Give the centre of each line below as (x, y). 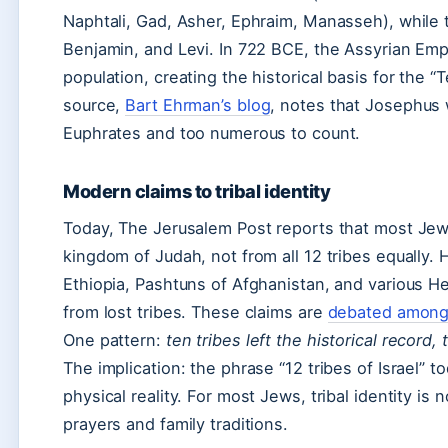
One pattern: (114, 340)
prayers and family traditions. (175, 424)
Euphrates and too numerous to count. (212, 133)
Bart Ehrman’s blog (198, 105)
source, (94, 105)
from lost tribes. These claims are (195, 312)
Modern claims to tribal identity (197, 191)
